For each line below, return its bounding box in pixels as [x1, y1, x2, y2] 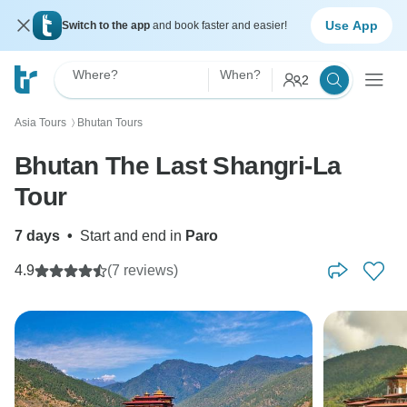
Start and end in [80, 228, 185, 243]
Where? [73, 67, 118, 82]
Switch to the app [62, 19, 153, 32]
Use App [325, 17, 378, 33]
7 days [15, 228, 60, 243]
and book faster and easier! [153, 19, 287, 32]
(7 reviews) [107, 263, 178, 278]
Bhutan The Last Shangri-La [15, 152, 342, 180]
